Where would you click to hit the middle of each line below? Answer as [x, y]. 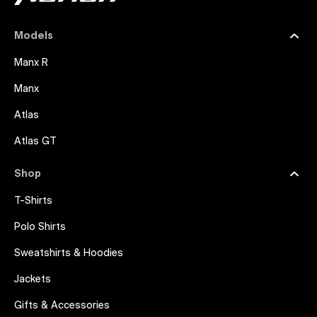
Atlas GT [35, 142]
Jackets [33, 279]
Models [34, 36]
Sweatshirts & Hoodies [69, 253]
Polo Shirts [40, 227]
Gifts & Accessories [62, 306]
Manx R [31, 63]
